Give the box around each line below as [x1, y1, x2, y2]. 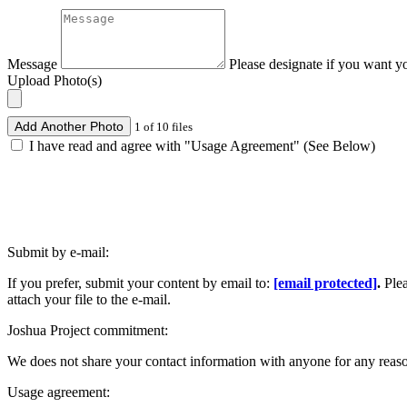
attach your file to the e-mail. [7, 291, 171, 307]
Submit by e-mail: [7, 243, 109, 260]
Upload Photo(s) [7, 72, 102, 88]
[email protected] [273, 274, 377, 291]
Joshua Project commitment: [7, 322, 168, 338]
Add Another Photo [15, 118, 124, 134]
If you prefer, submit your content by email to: [7, 274, 273, 291]
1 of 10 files [134, 119, 193, 134]
